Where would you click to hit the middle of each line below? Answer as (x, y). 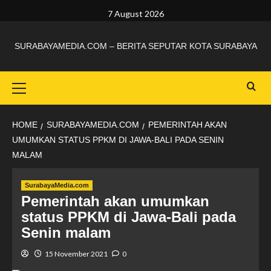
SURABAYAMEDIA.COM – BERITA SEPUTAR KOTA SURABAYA (135, 46)
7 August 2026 (135, 14)
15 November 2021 (76, 254)
